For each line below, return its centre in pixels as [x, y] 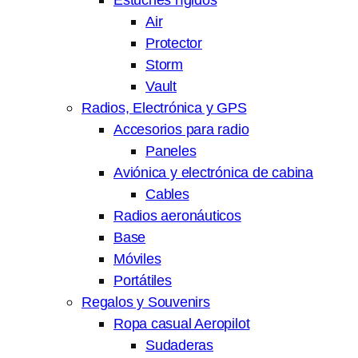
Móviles [137, 259]
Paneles [171, 151]
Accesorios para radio [181, 129]
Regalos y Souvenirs [146, 302]
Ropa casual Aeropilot [182, 324]
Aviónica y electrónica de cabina [213, 173]
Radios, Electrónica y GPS [164, 108]
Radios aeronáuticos [177, 216]
